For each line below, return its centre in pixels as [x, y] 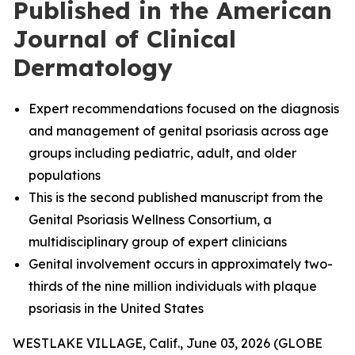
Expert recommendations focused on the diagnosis [184, 109]
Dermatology [93, 67]
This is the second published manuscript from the [176, 197]
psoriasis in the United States [116, 308]
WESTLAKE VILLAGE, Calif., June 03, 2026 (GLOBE [168, 343]
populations [65, 175]
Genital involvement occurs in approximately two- [181, 264]
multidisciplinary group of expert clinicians [158, 242]
